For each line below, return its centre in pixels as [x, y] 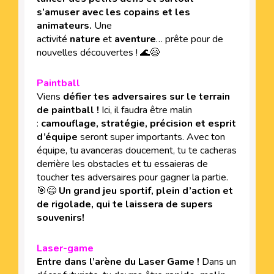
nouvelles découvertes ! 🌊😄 [98, 52]
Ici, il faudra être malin [147, 110]
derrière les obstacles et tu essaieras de [122, 164]
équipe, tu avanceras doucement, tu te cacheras [137, 150]
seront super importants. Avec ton [151, 137]
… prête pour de [190, 39]
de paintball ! [69, 110]
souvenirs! [61, 217]
